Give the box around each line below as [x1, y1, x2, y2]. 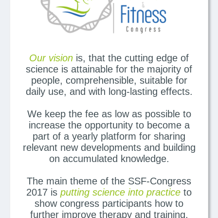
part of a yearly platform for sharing [33, 131, 185, 142]
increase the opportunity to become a [28, 120, 190, 131]
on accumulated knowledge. [49, 153, 169, 164]
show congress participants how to [35, 198, 183, 209]
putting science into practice [60, 187, 181, 198]
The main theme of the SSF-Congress [27, 176, 191, 187]
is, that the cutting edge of [73, 53, 189, 64]
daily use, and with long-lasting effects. [25, 86, 193, 97]
